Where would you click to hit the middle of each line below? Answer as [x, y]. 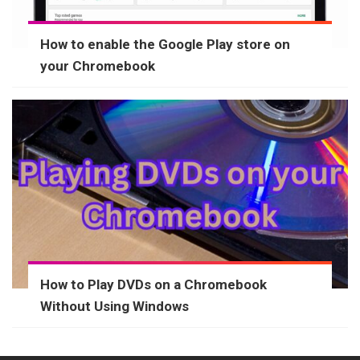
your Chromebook [98, 65]
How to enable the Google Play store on [165, 44]
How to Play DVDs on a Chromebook [153, 284]
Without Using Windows [115, 306]
